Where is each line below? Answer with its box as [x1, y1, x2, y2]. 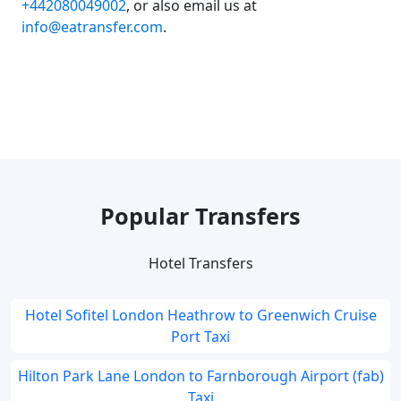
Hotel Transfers [148, 253, 253, 273]
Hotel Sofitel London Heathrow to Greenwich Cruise [24, 305, 377, 325]
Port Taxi [171, 327, 230, 346]
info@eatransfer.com [21, 17, 163, 37]
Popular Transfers [100, 200, 301, 231]
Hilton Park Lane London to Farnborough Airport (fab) [17, 366, 384, 386]
